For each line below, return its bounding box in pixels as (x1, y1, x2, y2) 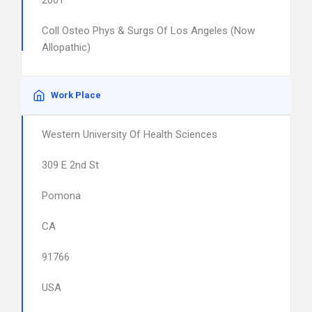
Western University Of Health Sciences (42, 128, 217, 141)
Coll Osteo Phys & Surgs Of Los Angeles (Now (42, 24, 255, 37)
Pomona (42, 189, 81, 202)
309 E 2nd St (42, 159, 99, 171)
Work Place (51, 90, 101, 100)
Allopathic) (42, 41, 91, 54)
